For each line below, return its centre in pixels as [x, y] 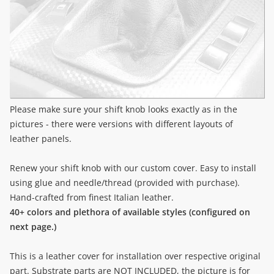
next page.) [33, 227]
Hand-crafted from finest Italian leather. [92, 197]
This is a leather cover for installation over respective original [135, 256]
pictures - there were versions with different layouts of [121, 124]
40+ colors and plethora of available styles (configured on [130, 212]
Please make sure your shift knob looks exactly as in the [124, 109]
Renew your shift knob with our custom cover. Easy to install [133, 168]
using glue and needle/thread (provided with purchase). [125, 183]
